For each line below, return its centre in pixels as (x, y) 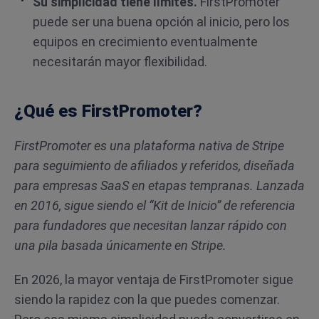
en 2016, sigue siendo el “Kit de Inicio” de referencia (155, 205)
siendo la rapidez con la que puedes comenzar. (147, 299)
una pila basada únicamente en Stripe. (120, 245)
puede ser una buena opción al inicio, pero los (161, 22)
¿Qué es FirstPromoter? (108, 111)
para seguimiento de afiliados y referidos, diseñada (155, 166)
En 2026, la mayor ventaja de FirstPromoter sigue (154, 279)
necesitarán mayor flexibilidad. (120, 62)
